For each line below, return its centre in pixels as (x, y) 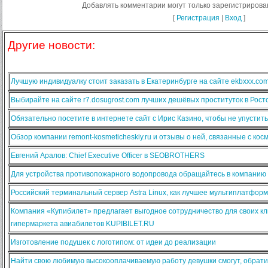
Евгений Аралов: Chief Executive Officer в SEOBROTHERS (108, 156)
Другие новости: (51, 45)
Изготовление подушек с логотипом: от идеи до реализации (113, 243)
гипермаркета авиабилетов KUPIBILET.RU (83, 224)
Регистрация (198, 18)
